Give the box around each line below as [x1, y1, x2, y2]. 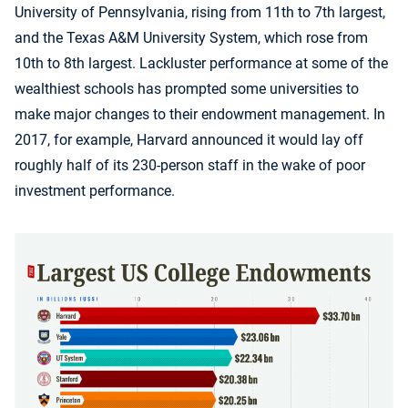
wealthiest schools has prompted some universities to [15, 80, 359, 98]
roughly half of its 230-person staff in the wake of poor [15, 157, 365, 175]
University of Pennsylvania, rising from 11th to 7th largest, [15, 4, 385, 22]
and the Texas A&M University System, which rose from [15, 29, 368, 47]
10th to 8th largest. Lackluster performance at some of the [15, 55, 388, 73]
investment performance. [15, 182, 175, 200]
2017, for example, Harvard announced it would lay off [15, 131, 363, 149]
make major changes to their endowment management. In [15, 106, 385, 124]
